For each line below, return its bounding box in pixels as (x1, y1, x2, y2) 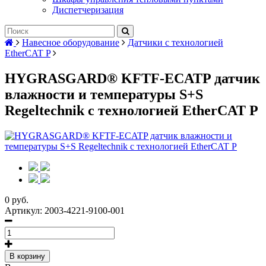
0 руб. (5, 194, 28, 205)
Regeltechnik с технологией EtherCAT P (5, 102, 258, 118)
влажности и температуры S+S (5, 86, 203, 102)
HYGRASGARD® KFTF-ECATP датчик (5, 70, 260, 86)
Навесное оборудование (22, 37, 119, 47)
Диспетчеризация (52, 5, 123, 15)
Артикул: (5, 205, 45, 216)
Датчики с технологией (128, 37, 223, 47)
